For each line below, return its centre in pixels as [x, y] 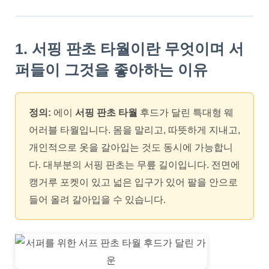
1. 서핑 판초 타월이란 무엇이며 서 [129, 49]
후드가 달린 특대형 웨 [186, 113]
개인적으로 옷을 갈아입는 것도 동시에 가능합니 [131, 147]
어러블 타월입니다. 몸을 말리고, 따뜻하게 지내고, [134, 130]
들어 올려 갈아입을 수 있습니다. [97, 200]
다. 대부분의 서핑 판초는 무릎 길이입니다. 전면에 [134, 165]
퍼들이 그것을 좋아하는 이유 [111, 70]
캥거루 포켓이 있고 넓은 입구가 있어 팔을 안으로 [133, 182]
